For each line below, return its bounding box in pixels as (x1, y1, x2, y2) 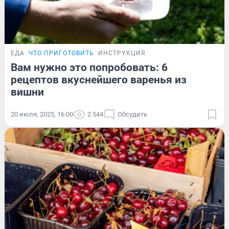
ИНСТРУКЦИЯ (98, 49, 146, 57)
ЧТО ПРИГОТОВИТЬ (29, 49, 94, 57)
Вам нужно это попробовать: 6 (11, 61, 168, 74)
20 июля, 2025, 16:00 (11, 110, 73, 118)
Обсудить (118, 110, 147, 118)
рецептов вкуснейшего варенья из (11, 73, 187, 86)
